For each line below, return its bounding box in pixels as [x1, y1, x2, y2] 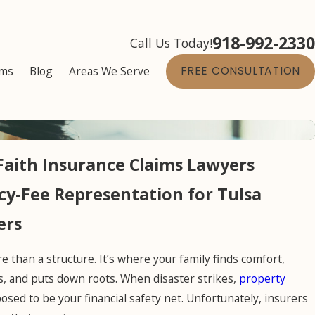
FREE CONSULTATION [180, 63, 301, 79]
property [238, 271, 285, 287]
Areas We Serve [69, 63, 150, 79]
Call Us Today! [130, 34, 212, 51]
